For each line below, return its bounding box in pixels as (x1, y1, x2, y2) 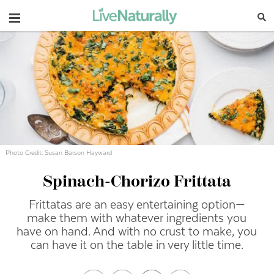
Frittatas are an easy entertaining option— (28, 197, 245, 212)
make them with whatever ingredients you (27, 210, 247, 225)
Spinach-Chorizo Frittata (42, 174, 231, 190)
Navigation (9, 9, 70, 23)
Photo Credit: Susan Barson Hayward (6, 148, 113, 157)
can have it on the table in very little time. (30, 237, 243, 252)
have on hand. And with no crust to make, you (17, 224, 257, 239)
